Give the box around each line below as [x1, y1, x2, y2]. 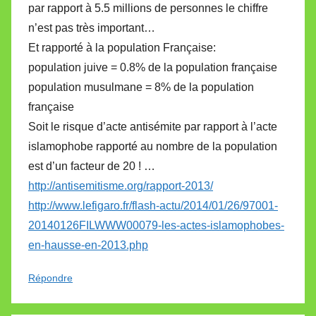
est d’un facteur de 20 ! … [28, 159, 155, 172]
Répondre [28, 272, 73, 284]
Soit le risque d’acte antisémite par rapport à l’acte [28, 120, 277, 133]
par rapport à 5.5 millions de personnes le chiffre [28, 1, 268, 14]
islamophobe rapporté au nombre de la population [28, 140, 277, 152]
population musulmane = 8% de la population [28, 80, 254, 93]
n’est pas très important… [28, 21, 155, 34]
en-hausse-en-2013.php [28, 238, 148, 251]
